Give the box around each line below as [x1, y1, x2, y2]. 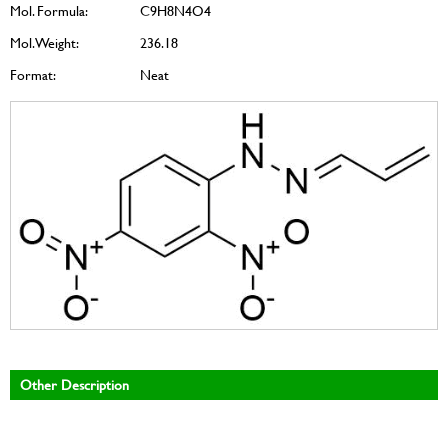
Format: [10, 63, 56, 85]
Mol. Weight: [10, 31, 79, 53]
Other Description [20, 374, 129, 395]
